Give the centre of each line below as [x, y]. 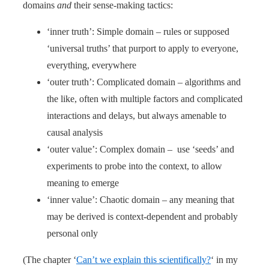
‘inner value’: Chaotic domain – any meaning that [141, 199]
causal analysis [75, 132]
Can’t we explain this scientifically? [144, 259]
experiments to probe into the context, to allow [134, 166]
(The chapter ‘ [50, 259]
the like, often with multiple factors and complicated [145, 98]
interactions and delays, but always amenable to [137, 115]
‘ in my [224, 259]
